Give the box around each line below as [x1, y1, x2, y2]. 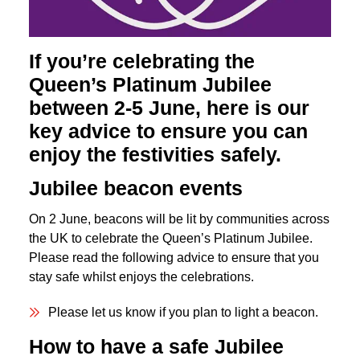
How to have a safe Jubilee [29, 336, 284, 358]
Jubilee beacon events [29, 177, 243, 199]
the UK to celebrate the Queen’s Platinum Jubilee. [29, 231, 313, 246]
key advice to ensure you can [29, 120, 308, 142]
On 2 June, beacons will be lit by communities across [29, 212, 329, 227]
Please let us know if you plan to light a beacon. [48, 305, 318, 320]
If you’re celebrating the [29, 50, 255, 72]
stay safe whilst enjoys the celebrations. [29, 270, 254, 284]
